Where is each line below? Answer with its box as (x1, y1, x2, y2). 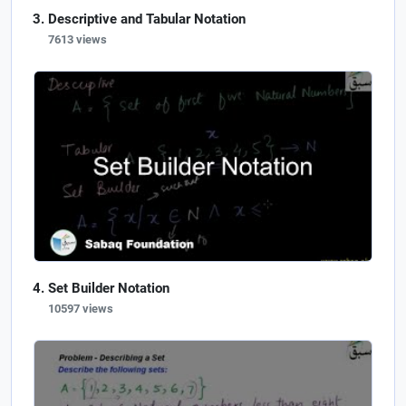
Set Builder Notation (48, 280, 169, 296)
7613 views (48, 32, 107, 46)
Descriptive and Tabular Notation (48, 10, 246, 27)
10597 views (48, 302, 113, 315)
